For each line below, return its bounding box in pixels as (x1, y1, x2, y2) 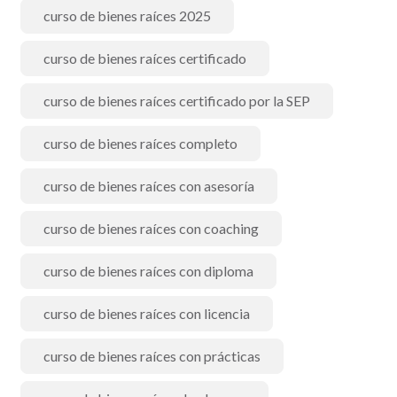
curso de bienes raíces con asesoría (43, 177, 254, 194)
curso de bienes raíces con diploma (43, 262, 253, 279)
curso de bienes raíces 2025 (43, 7, 211, 24)
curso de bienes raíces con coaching (43, 220, 259, 237)
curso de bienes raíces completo (43, 135, 237, 152)
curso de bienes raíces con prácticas (43, 347, 261, 364)
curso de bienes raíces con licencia (43, 305, 250, 322)
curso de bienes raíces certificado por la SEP (43, 92, 310, 109)
